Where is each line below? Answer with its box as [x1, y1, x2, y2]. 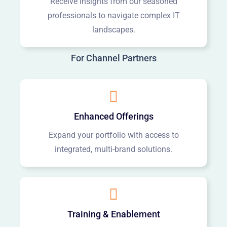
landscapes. [92, 25, 135, 34]
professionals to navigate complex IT [47, 11, 180, 20]
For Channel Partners [70, 53, 157, 63]
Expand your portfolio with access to [48, 130, 179, 140]
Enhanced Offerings [73, 111, 154, 122]
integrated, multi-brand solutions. [55, 144, 172, 154]
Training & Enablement [67, 209, 160, 219]
